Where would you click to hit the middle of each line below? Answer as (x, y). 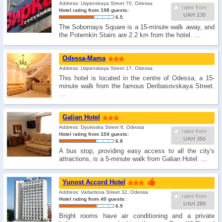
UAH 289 (194, 204)
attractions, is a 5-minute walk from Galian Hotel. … (133, 159)
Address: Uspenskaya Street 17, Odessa (106, 68)
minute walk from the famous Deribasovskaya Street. (137, 86)
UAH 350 (194, 139)
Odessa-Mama (84, 58)
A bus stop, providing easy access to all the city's (137, 151)
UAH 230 (194, 15)
